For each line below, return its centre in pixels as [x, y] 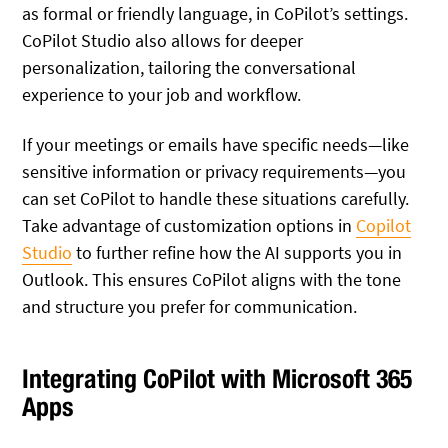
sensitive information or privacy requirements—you [214, 172]
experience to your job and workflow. [162, 95]
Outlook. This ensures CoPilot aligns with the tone [212, 280]
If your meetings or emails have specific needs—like [216, 145]
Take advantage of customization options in [189, 226]
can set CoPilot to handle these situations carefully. [216, 199]
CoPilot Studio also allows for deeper [163, 41]
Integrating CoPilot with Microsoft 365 [217, 378]
